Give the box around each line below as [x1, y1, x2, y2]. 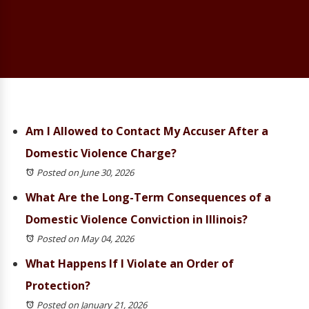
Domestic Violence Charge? [26, 146, 177, 161]
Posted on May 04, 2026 [37, 232, 134, 245]
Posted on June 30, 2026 [37, 166, 134, 179]
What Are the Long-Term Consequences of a [26, 190, 271, 205]
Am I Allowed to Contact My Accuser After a [26, 123, 268, 139]
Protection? [26, 278, 90, 293]
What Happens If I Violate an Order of [26, 256, 234, 271]
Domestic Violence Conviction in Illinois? [26, 212, 248, 227]
